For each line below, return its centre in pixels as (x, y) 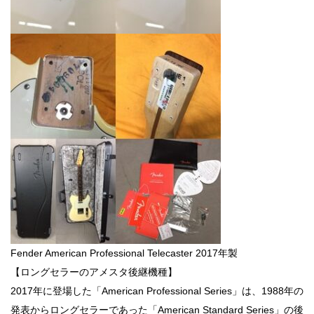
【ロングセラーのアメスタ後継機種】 (94, 272)
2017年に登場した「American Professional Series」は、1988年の (157, 291)
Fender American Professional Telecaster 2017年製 (124, 253)
